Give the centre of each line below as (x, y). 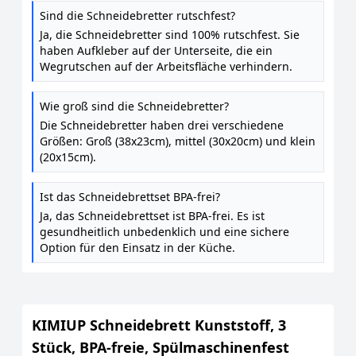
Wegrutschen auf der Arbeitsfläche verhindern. (166, 66)
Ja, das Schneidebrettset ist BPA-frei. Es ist (152, 216)
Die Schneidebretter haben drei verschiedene (162, 125)
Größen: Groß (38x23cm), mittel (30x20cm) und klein (178, 141)
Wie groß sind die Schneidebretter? (134, 106)
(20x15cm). (68, 157)
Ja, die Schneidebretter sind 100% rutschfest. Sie (170, 35)
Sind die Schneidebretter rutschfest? (137, 15)
